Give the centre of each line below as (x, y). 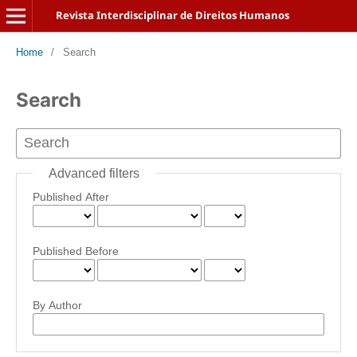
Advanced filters (94, 173)
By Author (57, 305)
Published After (71, 196)
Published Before (75, 251)
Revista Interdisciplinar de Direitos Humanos (172, 15)
